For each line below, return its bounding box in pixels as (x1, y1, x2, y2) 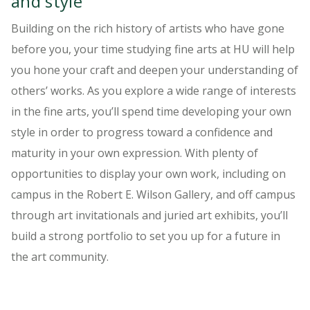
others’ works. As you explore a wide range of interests (11, 82, 296, 98)
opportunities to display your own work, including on (11, 165, 286, 181)
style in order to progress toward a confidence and (11, 124, 273, 140)
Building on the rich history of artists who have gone (11, 20, 284, 36)
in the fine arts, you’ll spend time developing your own (11, 103, 291, 119)
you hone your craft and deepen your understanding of (11, 62, 298, 77)
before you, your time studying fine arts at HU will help (11, 41, 295, 57)
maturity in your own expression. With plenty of (11, 145, 258, 161)
